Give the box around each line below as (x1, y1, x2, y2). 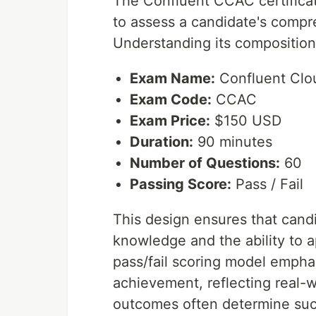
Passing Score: (130, 175, 231, 193)
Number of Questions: (130, 154, 280, 171)
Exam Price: (130, 111, 210, 129)
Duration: (130, 133, 193, 150)
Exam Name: (130, 69, 215, 87)
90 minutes (193, 133, 272, 150)
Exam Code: (130, 90, 212, 108)
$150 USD (210, 111, 281, 129)
